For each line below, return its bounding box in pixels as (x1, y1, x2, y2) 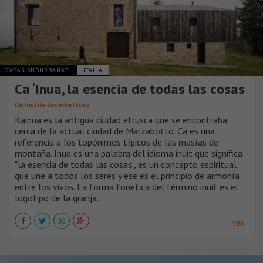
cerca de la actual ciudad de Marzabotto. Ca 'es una (15, 124, 215, 137)
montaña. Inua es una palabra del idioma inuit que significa (15, 147, 242, 159)
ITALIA (83, 66, 103, 74)
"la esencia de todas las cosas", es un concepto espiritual (15, 158, 237, 170)
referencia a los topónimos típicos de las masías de (15, 136, 218, 148)
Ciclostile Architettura (15, 100, 90, 109)
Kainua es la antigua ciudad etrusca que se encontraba (15, 113, 227, 126)
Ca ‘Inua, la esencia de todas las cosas (15, 79, 245, 98)
